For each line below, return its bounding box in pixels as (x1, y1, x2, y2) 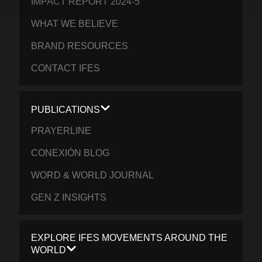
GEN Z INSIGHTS (31, 192, 107, 203)
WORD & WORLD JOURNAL (31, 170, 154, 181)
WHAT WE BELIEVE (31, 18, 119, 29)
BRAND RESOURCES (31, 40, 129, 51)
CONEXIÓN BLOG (31, 148, 110, 158)
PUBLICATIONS (31, 105, 101, 115)
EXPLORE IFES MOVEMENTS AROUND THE (31, 233, 228, 243)
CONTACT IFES (31, 63, 101, 73)
